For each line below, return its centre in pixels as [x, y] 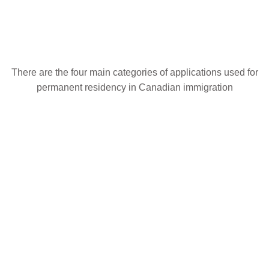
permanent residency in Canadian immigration [134, 87]
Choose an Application [134, 42]
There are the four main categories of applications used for [134, 72]
